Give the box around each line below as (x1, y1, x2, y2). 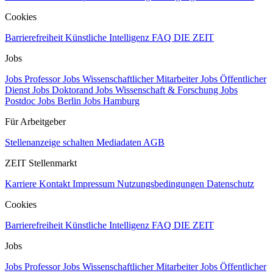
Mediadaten (96, 137, 143, 148)
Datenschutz (207, 179, 254, 190)
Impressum (73, 179, 117, 190)
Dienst (5, 85, 32, 96)
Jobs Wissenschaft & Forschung (96, 85, 221, 96)
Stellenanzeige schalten (5, 137, 96, 148)
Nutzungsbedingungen (117, 179, 207, 190)
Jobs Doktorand (32, 85, 96, 96)
